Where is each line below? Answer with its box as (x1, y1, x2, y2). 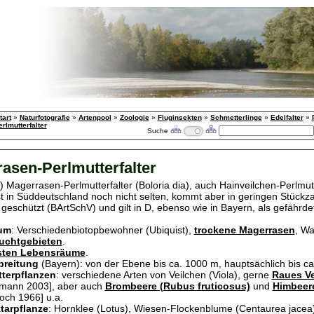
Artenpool (78, 114, 111, 121)
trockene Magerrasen (193, 224, 295, 235)
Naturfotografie (19, 114, 70, 121)
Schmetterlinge (210, 114, 262, 121)
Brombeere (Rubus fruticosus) (104, 280, 250, 292)
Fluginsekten (157, 114, 202, 121)
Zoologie (119, 114, 149, 121)
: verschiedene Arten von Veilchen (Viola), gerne (55, 269, 272, 280)
